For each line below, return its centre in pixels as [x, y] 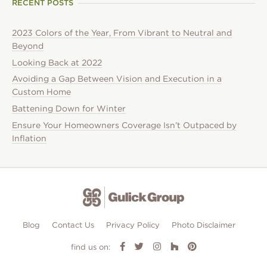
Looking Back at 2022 [57, 62]
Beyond [28, 46]
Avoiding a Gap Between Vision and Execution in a [117, 79]
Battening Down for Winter [69, 109]
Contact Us [73, 225]
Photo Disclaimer [203, 225]
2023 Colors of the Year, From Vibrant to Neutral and [122, 33]
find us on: [90, 247]
